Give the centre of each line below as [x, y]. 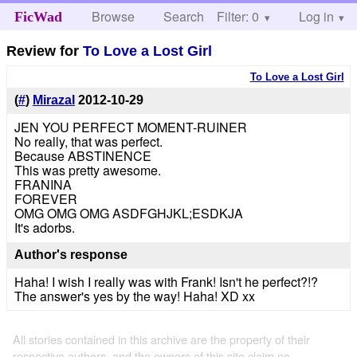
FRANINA [43, 185]
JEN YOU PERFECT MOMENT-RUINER [130, 127]
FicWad [38, 17]
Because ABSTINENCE [82, 156]
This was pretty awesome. [87, 171]
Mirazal [53, 100]
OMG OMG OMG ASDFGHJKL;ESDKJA [128, 214]
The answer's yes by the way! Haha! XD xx [134, 296]
